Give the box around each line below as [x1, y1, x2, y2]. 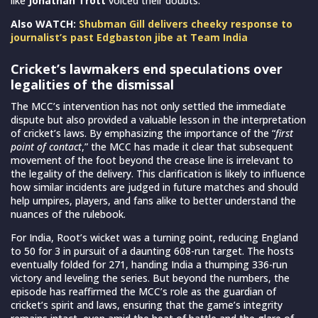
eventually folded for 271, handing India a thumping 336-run [11, 257, 287, 271]
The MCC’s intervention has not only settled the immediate [11, 99, 286, 113]
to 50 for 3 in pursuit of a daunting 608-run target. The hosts [11, 243, 294, 258]
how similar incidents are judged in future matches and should [11, 180, 298, 194]
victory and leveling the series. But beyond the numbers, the [11, 270, 290, 285]
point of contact [11, 139, 82, 153]
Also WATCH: [11, 16, 79, 31]
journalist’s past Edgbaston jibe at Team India [11, 30, 248, 44]
